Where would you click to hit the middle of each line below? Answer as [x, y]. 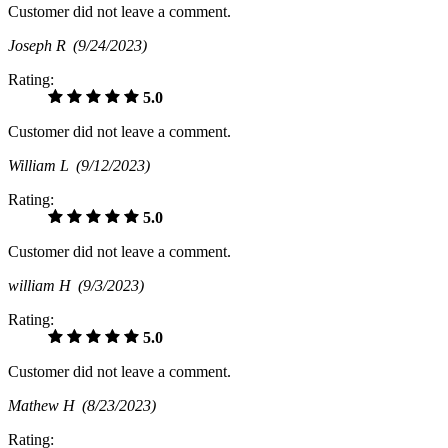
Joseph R [40, 45]
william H [43, 285]
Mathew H [45, 405]
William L [42, 165]
